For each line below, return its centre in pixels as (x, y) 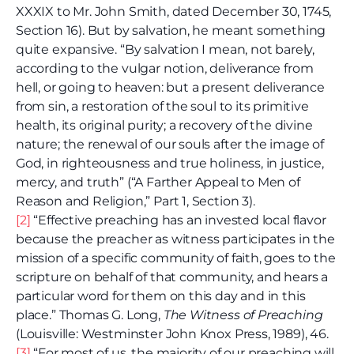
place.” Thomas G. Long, (90, 315)
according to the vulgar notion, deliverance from (165, 69)
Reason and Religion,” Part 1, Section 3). (136, 201)
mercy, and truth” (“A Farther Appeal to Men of (158, 183)
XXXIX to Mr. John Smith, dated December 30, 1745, (174, 12)
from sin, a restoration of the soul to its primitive (162, 107)
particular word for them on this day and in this (161, 296)
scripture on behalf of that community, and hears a (172, 277)
